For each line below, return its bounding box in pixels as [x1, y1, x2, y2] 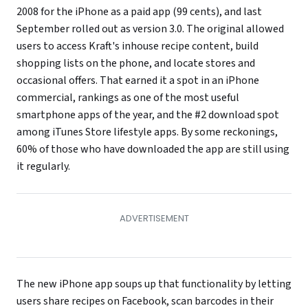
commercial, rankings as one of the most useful [16, 89, 239, 105]
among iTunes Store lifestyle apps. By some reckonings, [16, 124, 278, 140]
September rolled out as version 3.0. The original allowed [16, 21, 284, 36]
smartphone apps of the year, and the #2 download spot [16, 107, 279, 122]
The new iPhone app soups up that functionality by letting [16, 276, 291, 292]
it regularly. [16, 158, 70, 174]
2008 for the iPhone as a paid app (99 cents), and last [16, 3, 262, 19]
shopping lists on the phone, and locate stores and [16, 55, 255, 71]
